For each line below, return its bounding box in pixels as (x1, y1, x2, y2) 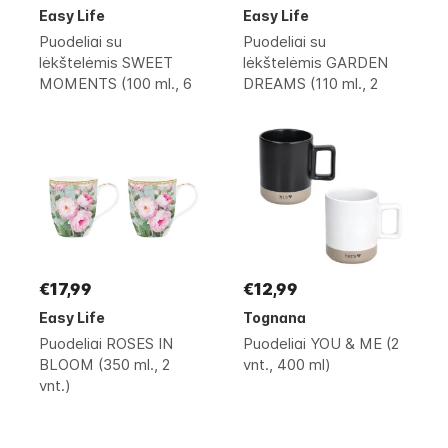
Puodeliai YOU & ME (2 (243, 334, 399, 353)
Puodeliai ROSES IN (39, 334, 173, 353)
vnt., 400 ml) (243, 355, 331, 374)
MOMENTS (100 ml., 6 (39, 74, 192, 93)
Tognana (243, 309, 306, 326)
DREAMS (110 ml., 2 (243, 74, 378, 93)
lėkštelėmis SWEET (39, 53, 173, 72)
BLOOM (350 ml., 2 (39, 355, 170, 374)
